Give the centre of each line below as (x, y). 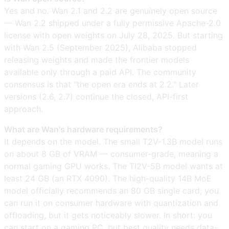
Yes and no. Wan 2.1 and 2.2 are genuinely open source (111, 10)
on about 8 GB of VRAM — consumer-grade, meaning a (111, 154)
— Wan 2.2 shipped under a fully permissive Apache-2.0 (112, 23)
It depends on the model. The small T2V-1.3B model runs (113, 141)
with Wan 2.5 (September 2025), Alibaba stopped (100, 47)
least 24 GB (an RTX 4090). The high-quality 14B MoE (108, 178)
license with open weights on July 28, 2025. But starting (113, 35)
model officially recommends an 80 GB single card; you (111, 190)
